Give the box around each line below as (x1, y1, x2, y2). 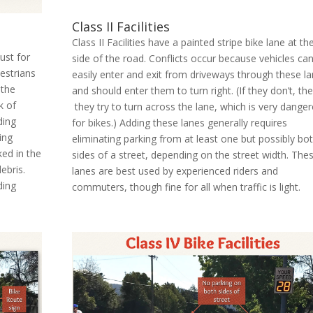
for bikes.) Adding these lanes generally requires (72, 116, 288, 130)
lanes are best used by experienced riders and (72, 164, 279, 178)
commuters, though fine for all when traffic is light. (72, 180, 301, 194)
